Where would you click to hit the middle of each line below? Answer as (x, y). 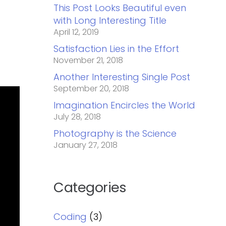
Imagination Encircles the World (125, 105)
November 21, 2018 (89, 61)
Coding (70, 217)
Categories (90, 188)
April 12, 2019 (76, 32)
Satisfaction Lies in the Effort (117, 49)
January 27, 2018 (86, 145)
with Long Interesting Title (110, 21)
